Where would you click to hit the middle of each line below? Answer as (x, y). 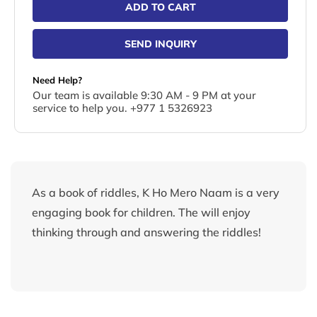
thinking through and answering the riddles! (146, 232)
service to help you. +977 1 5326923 (122, 108)
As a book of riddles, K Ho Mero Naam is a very (156, 193)
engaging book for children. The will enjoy (141, 213)
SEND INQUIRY (160, 44)
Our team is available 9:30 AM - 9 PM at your (144, 96)
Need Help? (57, 80)
